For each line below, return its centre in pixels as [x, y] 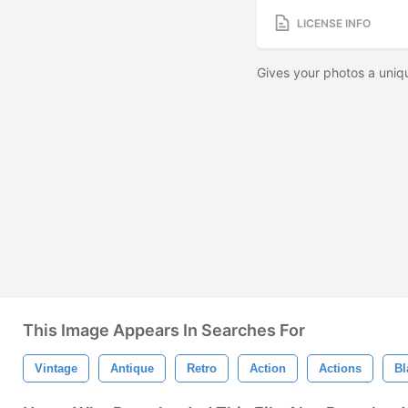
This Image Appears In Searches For [164, 330]
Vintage [56, 368]
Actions [340, 368]
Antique [132, 368]
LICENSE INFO [334, 23]
